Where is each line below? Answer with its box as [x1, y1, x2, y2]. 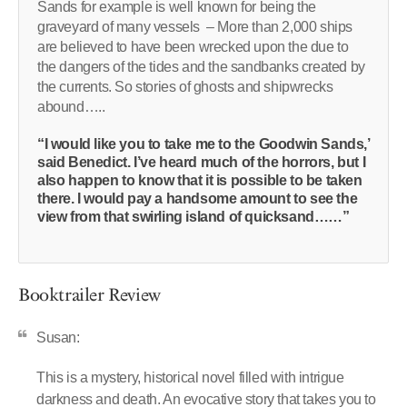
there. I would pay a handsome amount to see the [37, 191, 358, 207]
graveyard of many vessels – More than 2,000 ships [37, 19, 353, 35]
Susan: [36, 330, 80, 346]
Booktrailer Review [18, 283, 161, 309]
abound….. [37, 99, 105, 115]
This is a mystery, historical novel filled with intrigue [36, 370, 344, 386]
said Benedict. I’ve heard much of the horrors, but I [37, 154, 366, 171]
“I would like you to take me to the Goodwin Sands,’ [37, 136, 370, 153]
